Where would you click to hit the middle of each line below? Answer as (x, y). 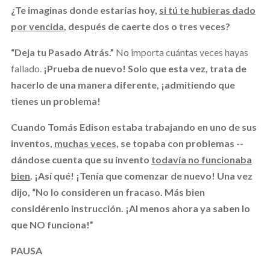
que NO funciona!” (52, 224)
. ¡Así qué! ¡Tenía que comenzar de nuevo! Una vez (141, 175)
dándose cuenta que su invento (81, 159)
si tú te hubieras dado (207, 10)
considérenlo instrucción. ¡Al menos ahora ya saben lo (130, 208)
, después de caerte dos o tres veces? (147, 26)
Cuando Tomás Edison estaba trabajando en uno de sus (133, 127)
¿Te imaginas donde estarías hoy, (85, 10)
